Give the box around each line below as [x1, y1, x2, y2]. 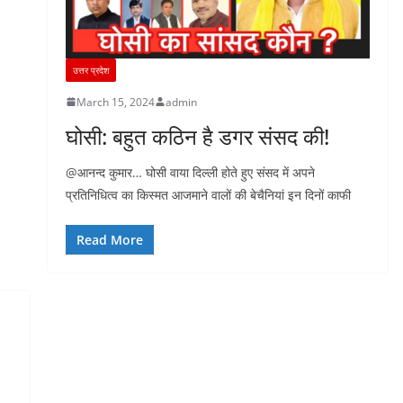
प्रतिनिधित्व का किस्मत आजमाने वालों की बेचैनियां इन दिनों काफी [65, 185, 351, 203]
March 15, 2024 [76, 94, 155, 110]
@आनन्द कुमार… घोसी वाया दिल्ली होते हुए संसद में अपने [65, 163, 315, 181]
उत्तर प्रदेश [72, 63, 109, 76]
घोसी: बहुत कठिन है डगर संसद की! [65, 121, 329, 151]
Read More [76, 230, 143, 248]
